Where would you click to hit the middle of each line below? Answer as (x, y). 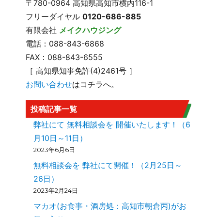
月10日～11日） (61, 138)
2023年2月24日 (56, 191)
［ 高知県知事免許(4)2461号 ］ (81, 71)
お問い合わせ (49, 85)
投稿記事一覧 (54, 109)
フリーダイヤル (54, 17)
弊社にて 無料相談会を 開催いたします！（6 (112, 125)
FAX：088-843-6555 (64, 57)
